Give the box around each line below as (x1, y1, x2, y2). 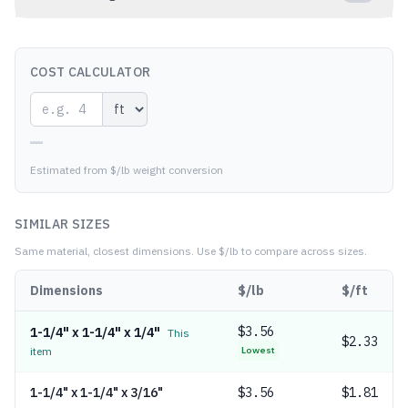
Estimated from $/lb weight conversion (30, 163, 223, 177)
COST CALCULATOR (30, 64, 151, 80)
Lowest (241, 344, 275, 356)
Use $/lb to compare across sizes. (194, 244, 367, 258)
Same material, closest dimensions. (15, 244, 194, 258)
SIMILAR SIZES (15, 216, 111, 232)
